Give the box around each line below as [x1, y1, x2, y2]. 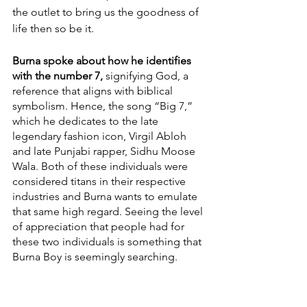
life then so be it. [12, 22, 97, 36]
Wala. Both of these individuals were [12, 160, 191, 173]
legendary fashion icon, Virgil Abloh [12, 130, 189, 143]
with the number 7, [12, 69, 103, 83]
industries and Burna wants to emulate [12, 190, 200, 204]
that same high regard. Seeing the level [12, 205, 206, 219]
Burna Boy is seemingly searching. [12, 250, 180, 264]
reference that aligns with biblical [12, 84, 175, 98]
